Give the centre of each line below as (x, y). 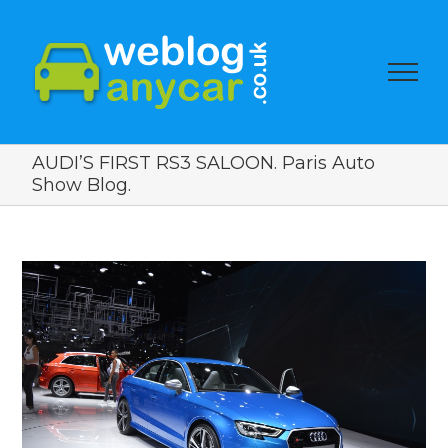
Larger (48, 302)
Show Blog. (81, 185)
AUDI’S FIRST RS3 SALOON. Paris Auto (203, 163)
